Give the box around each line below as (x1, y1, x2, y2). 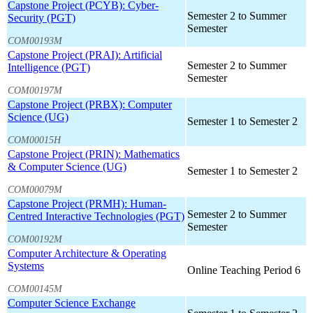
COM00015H (8, 133, 61, 145)
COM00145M (8, 282, 62, 294)
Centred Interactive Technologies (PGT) (8, 210, 184, 223)
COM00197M (8, 84, 62, 96)
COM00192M (8, 233, 62, 245)
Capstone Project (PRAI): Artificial (8, 49, 162, 61)
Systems (8, 260, 44, 272)
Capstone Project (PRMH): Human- (8, 198, 166, 210)
